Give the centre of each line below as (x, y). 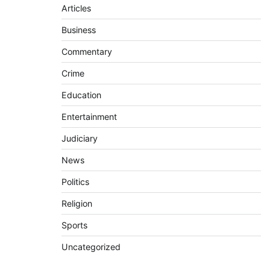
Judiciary (79, 138)
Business (78, 30)
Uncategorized (91, 247)
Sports (74, 225)
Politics (75, 182)
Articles (76, 8)
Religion (77, 203)
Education (81, 95)
